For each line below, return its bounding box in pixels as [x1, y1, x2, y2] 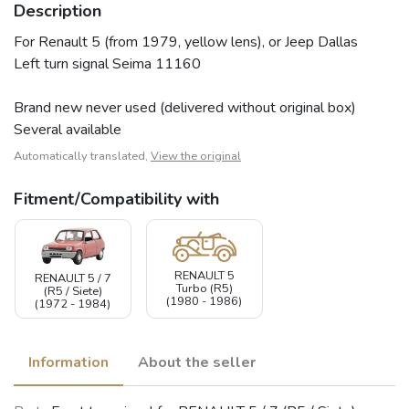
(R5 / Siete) [43, 283, 102, 300]
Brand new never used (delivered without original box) [14, 97, 356, 118]
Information [28, 352, 109, 373]
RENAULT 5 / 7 [34, 270, 111, 288]
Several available [14, 119, 121, 140]
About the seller [138, 352, 256, 373]
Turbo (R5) [175, 279, 233, 297]
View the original [151, 147, 241, 164]
